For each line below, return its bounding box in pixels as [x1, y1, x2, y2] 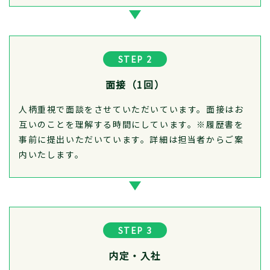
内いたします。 [19, 148, 84, 160]
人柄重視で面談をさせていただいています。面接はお [19, 102, 244, 115]
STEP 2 [118, 52, 152, 65]
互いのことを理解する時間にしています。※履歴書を [19, 118, 244, 130]
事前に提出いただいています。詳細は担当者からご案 [19, 133, 244, 145]
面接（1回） [105, 77, 165, 92]
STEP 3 [118, 224, 152, 236]
